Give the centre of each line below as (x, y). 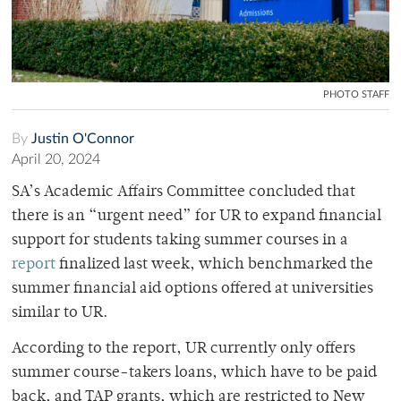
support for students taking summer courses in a (180, 240)
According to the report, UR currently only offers (183, 349)
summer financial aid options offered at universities (192, 289)
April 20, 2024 (56, 159)
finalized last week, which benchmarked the (214, 264)
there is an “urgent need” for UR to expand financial (196, 216)
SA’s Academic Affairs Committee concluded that (183, 192)
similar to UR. (60, 313)
